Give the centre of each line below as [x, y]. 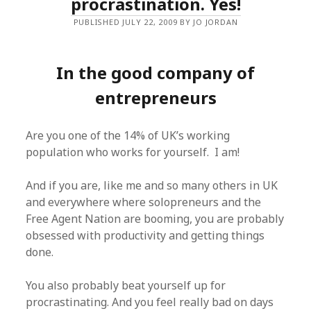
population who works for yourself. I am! [133, 152]
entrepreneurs [155, 98]
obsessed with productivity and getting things [145, 235]
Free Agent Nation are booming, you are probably [155, 219]
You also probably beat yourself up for [126, 285]
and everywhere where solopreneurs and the [144, 202]
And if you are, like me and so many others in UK [152, 185]
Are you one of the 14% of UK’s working [128, 135]
